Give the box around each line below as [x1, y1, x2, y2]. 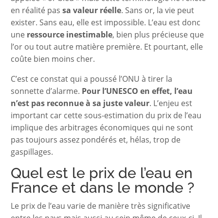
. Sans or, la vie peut [121, 5, 195, 16]
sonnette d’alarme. [11, 86, 82, 96]
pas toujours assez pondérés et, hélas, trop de [11, 134, 181, 145]
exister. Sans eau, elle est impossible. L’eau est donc [11, 17, 201, 28]
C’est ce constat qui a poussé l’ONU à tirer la [11, 73, 173, 84]
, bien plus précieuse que [112, 29, 204, 40]
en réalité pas [11, 5, 63, 16]
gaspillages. [11, 146, 54, 157]
